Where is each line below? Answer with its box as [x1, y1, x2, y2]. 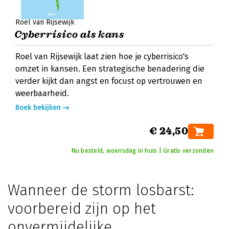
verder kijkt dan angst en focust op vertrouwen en [15, 76, 202, 86]
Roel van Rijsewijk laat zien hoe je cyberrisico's [15, 52, 189, 61]
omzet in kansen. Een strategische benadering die [15, 64, 204, 74]
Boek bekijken [15, 103, 61, 112]
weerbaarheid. [15, 88, 69, 98]
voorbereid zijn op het [8, 199, 156, 218]
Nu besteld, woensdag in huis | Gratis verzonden [71, 147, 214, 154]
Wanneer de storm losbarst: [8, 181, 194, 199]
